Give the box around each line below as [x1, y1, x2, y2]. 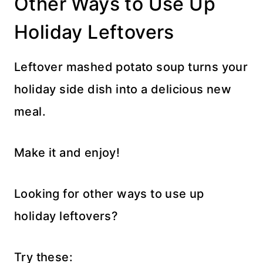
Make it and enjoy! [14, 145, 120, 160]
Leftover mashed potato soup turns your [14, 59, 248, 74]
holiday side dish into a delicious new [14, 82, 232, 96]
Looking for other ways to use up [14, 186, 204, 201]
